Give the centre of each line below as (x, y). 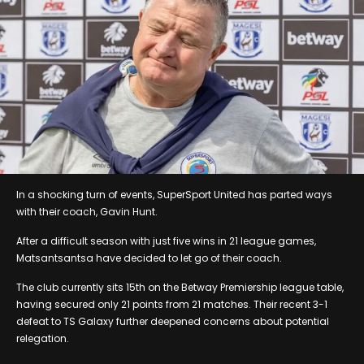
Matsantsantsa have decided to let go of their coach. (149, 258)
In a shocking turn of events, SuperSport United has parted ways (174, 194)
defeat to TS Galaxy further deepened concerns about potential (173, 321)
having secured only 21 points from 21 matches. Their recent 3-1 (172, 304)
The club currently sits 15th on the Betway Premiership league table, (180, 287)
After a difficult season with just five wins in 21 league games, (166, 240)
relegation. (43, 338)
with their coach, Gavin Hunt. (87, 211)
